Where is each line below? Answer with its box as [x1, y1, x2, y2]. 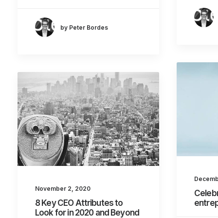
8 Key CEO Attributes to [35, 198, 123, 208]
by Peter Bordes [60, 23, 108, 31]
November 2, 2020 [35, 185, 91, 193]
